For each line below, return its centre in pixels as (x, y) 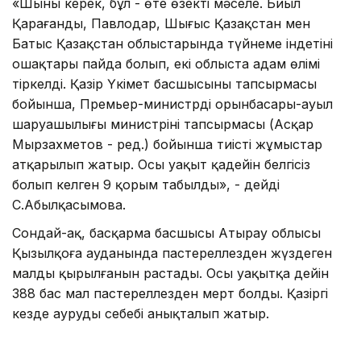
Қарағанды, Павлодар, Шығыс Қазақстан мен (161, 23)
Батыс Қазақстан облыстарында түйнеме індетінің (172, 43)
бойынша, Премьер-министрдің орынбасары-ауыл (172, 104)
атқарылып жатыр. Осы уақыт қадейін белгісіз (161, 164)
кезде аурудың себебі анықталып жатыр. (141, 313)
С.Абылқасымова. (69, 204)
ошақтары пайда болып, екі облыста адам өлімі (166, 63)
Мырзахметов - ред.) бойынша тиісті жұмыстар (167, 144)
